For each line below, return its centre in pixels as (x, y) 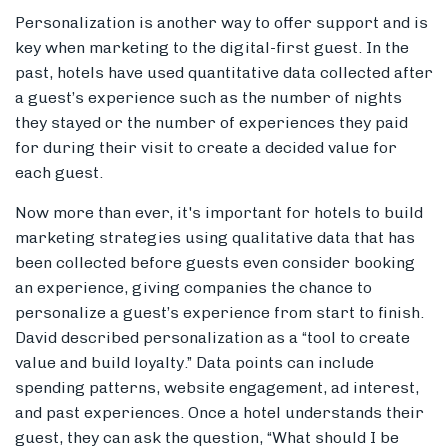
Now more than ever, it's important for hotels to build (219, 213)
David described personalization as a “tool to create (212, 338)
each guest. (59, 173)
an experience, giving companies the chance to (193, 288)
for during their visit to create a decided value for (206, 148)
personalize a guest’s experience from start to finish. (219, 313)
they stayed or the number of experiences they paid (211, 123)
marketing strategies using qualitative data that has (215, 238)
